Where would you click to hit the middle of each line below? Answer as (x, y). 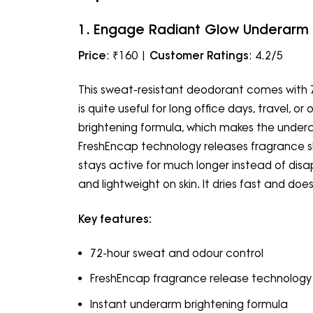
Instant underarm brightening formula (189, 304)
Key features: (115, 219)
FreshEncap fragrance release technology (201, 279)
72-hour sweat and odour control (176, 254)
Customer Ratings (199, 55)
